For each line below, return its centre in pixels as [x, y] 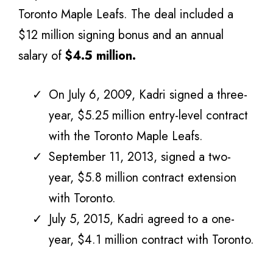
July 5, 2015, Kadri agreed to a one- [142, 219]
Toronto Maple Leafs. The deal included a [126, 14]
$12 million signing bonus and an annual [121, 35]
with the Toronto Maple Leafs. [126, 136]
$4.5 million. [101, 55]
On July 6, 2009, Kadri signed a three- [148, 94]
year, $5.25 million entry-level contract [148, 115]
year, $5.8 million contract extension [143, 177]
